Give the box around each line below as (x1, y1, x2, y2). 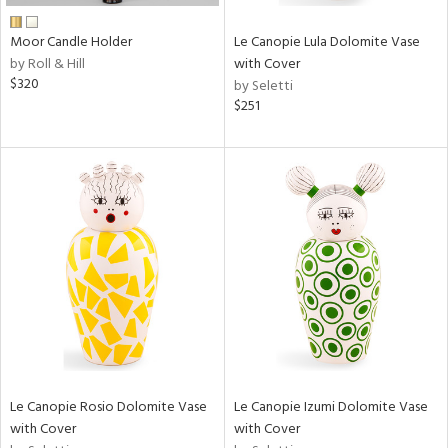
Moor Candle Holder (10, 31, 132, 54)
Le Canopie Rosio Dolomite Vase (10, 395, 207, 419)
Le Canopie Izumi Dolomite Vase (233, 395, 428, 419)
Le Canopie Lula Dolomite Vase (233, 31, 420, 54)
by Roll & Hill (10, 53, 85, 76)
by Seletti (233, 75, 293, 98)
